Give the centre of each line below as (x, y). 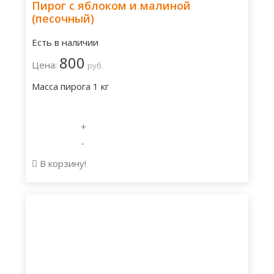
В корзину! (62, 163)
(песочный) (63, 18)
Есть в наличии (65, 42)
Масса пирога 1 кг (70, 86)
